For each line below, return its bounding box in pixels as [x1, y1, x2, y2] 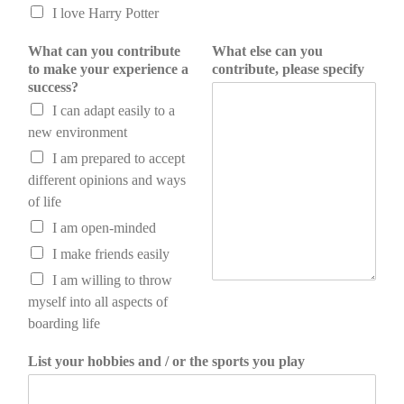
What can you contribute [28, 43, 180, 60]
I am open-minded [52, 220, 156, 236]
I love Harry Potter [52, 5, 159, 22]
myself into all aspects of [28, 294, 168, 310]
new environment [28, 124, 127, 141]
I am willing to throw [52, 272, 172, 289]
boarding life [28, 316, 100, 332]
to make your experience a [28, 61, 188, 78]
